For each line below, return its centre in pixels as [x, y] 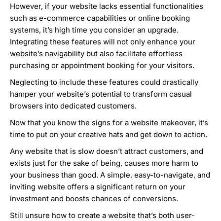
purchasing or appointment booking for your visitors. [102, 66]
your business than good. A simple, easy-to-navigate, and [110, 175]
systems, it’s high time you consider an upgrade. [94, 30]
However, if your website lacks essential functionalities [107, 6]
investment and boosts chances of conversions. [95, 199]
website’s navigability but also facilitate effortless [96, 54]
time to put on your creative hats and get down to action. [110, 135]
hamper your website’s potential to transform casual [101, 94]
